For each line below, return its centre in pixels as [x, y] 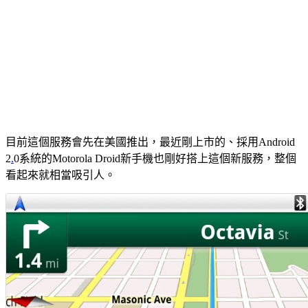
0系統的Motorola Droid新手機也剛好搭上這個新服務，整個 [155, 158]
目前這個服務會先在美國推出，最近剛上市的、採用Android [150, 142]
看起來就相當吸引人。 [60, 175]
